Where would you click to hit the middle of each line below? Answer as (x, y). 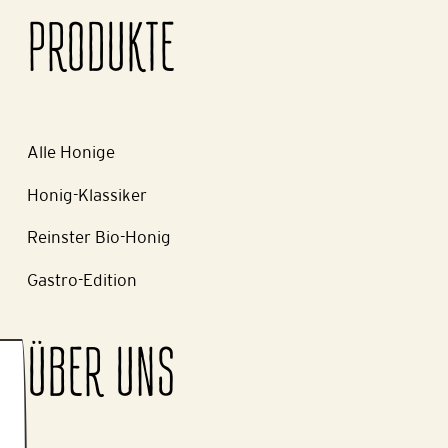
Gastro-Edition (81, 279)
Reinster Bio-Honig (98, 237)
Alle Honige (70, 152)
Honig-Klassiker (86, 194)
